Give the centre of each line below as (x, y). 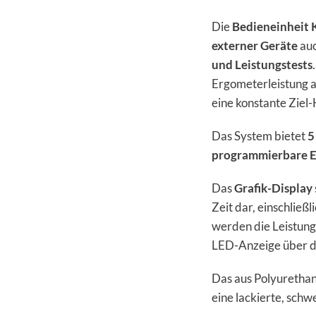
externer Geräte (255, 46)
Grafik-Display (273, 188)
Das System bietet (260, 136)
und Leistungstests (262, 65)
